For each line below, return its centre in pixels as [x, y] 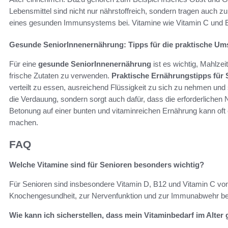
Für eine [24, 64]
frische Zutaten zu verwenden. [60, 75]
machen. [24, 122]
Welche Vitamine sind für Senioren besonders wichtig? [107, 165]
